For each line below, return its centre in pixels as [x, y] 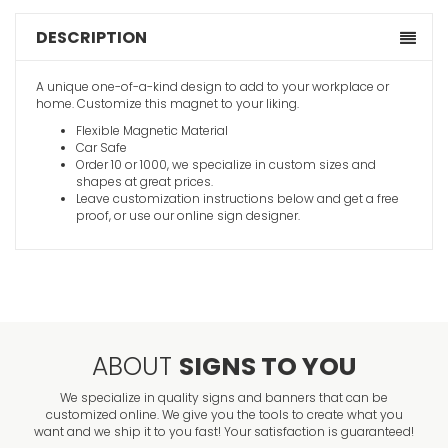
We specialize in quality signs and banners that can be [224, 398]
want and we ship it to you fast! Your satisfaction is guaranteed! [224, 432]
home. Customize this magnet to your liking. [167, 104]
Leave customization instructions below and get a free [237, 199]
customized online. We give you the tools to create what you [224, 415]
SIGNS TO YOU [267, 367]
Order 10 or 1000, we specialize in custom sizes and [226, 165]
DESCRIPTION [91, 38]
